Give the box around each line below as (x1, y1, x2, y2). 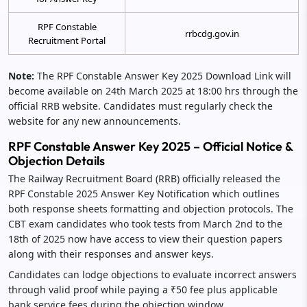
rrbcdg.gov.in (184, 27, 239, 40)
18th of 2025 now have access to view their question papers (8, 232, 282, 245)
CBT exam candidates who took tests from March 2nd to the (8, 217, 282, 230)
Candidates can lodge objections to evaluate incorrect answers (8, 267, 297, 281)
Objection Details (8, 152, 105, 169)
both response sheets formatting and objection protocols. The (8, 201, 293, 215)
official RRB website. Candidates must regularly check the (8, 99, 273, 112)
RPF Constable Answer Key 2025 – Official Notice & (8, 138, 293, 154)
